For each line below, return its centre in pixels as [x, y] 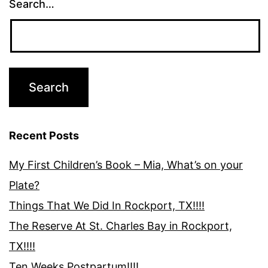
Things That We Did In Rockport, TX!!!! [107, 205]
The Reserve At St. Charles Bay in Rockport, [121, 226]
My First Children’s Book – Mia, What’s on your [126, 165]
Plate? [24, 185]
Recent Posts [44, 135]
